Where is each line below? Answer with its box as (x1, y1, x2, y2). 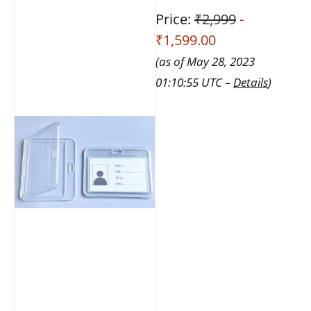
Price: (155, 9, 194, 28)
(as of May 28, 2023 (155, 53, 255, 69)
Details (233, 74, 268, 90)
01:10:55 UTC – (155, 74, 233, 90)
